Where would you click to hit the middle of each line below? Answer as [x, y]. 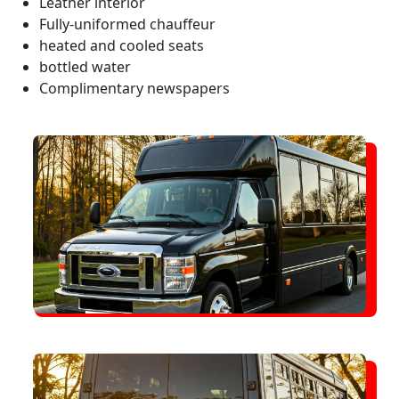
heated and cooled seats [122, 45]
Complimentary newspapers [134, 88]
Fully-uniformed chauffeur [127, 24]
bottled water [85, 66]
